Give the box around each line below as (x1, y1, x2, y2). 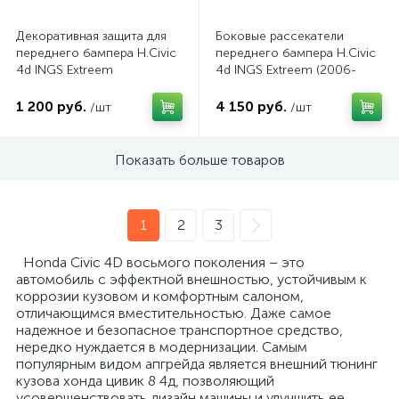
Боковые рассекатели (216, 28, 344, 44)
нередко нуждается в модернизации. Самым (16, 338, 307, 355)
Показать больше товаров (114, 151, 285, 168)
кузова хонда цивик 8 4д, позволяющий (16, 372, 274, 389)
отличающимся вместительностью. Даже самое (16, 305, 331, 322)
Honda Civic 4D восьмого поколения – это (16, 254, 305, 271)
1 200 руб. (16, 98, 86, 115)
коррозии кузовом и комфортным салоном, (16, 288, 304, 305)
